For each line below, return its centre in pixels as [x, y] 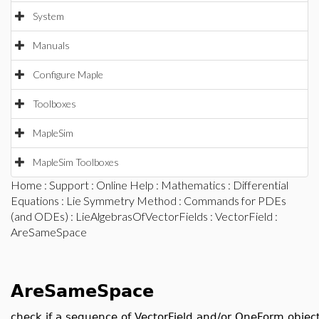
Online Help [125, 185]
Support [69, 185]
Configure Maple [68, 74]
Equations [35, 200]
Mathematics [193, 185]
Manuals [51, 45]
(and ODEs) [40, 216]
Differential [261, 185]
